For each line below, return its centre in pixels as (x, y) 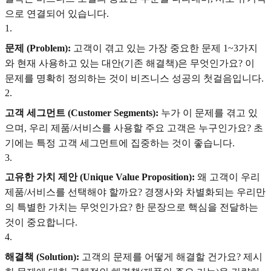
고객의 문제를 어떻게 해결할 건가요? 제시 (171, 256)
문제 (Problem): (38, 48)
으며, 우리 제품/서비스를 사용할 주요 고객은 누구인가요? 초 (134, 128)
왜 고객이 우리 (227, 177)
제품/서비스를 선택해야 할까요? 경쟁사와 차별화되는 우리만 (135, 192)
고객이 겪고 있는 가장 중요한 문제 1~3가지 (164, 48)
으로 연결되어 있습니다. (57, 14)
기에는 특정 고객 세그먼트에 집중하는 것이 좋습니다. (120, 143)
